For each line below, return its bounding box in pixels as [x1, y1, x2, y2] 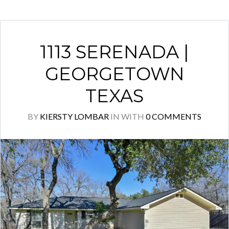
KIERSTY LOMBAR [40, 111, 109, 121]
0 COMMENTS [146, 111, 201, 121]
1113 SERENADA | [40, 41, 189, 63]
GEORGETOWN [44, 63, 185, 85]
